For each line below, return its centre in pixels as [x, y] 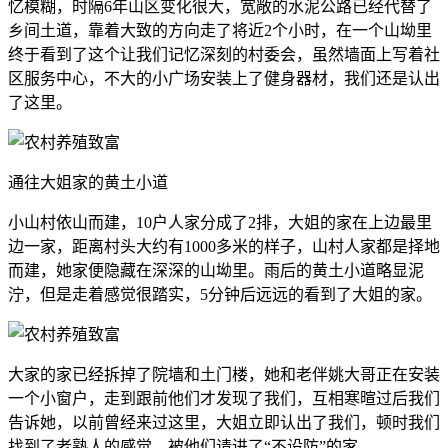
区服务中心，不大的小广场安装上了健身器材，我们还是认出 [224, 79]
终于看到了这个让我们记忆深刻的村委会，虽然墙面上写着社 [224, 55]
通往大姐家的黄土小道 [88, 183]
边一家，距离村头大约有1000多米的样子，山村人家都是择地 [224, 247]
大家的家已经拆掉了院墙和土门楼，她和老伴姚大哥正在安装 [224, 375]
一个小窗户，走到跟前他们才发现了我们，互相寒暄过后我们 [224, 399]
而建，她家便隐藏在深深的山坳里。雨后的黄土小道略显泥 [216, 271]
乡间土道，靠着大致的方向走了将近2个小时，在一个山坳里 [220, 31]
